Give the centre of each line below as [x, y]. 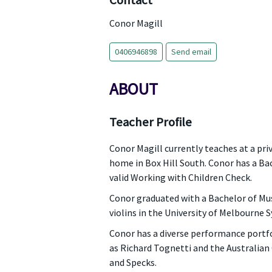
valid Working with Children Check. [180, 177]
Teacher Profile [150, 122]
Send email [191, 52]
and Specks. [133, 262]
